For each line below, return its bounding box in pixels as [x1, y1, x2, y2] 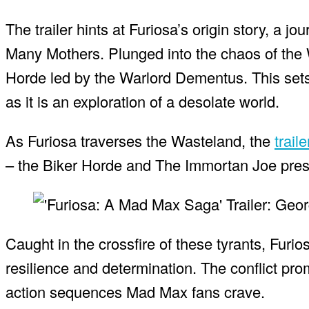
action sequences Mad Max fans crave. [6, 280, 265, 302]
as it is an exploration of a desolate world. [6, 90, 279, 112]
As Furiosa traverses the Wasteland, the [6, 129, 275, 151]
